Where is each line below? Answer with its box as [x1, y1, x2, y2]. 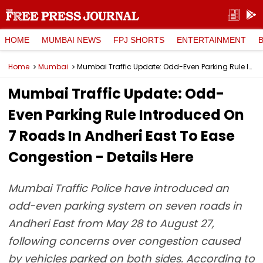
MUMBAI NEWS [42, 35, 101, 45]
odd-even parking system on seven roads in [8, 198, 242, 213]
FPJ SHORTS [113, 35, 164, 45]
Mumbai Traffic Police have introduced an [8, 181, 229, 195]
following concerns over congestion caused [8, 234, 240, 248]
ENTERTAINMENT [177, 35, 246, 45]
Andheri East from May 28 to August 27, [8, 216, 214, 231]
